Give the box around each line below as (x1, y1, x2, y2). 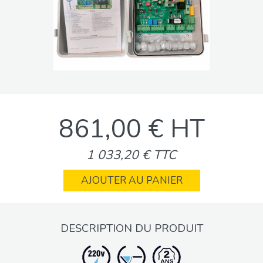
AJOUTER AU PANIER (80, 174, 183, 188)
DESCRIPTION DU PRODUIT (60, 221, 203, 237)
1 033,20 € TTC (86, 146, 177, 164)
